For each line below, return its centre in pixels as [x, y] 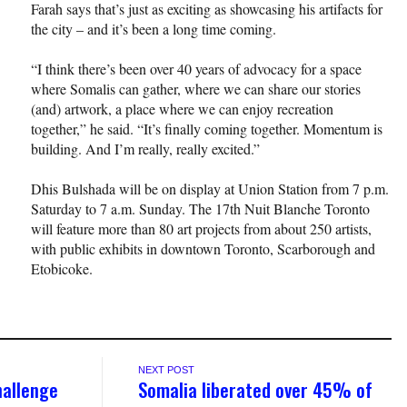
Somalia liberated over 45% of [256, 389]
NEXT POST [167, 369]
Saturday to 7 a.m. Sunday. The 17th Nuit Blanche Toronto [200, 208]
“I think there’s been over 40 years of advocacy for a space [196, 68]
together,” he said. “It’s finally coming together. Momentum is [207, 128]
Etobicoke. [62, 268]
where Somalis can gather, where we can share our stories [196, 88]
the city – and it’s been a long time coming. [154, 28]
